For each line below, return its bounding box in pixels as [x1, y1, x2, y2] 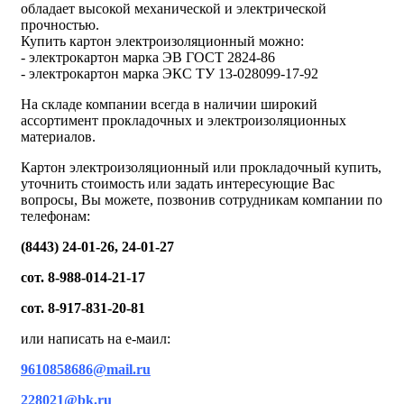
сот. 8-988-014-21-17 [21, 269, 145, 285]
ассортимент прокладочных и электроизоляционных [21, 112, 346, 128]
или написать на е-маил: [21, 330, 170, 346]
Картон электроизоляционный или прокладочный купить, [21, 159, 381, 175]
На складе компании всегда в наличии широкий [21, 96, 317, 112]
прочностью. [21, 16, 99, 32]
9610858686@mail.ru [21, 361, 151, 377]
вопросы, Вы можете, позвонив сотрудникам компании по [21, 191, 382, 207]
